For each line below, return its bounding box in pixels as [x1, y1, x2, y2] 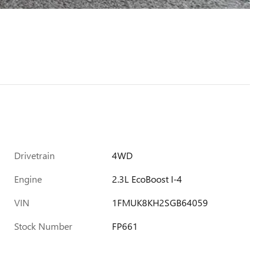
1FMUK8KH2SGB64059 [112, 196, 209, 209]
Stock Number [14, 220, 72, 232]
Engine [14, 173, 42, 185]
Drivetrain [14, 149, 55, 161]
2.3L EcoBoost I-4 [112, 173, 183, 185]
